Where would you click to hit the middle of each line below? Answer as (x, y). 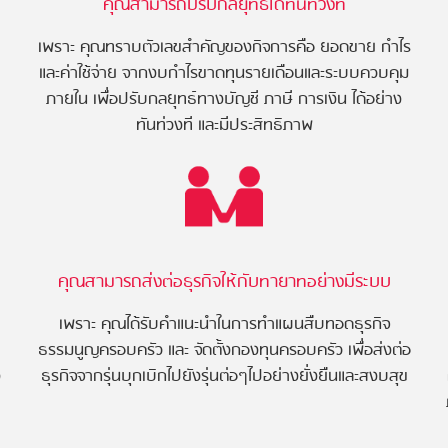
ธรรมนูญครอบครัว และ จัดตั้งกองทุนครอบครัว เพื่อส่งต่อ (224, 350)
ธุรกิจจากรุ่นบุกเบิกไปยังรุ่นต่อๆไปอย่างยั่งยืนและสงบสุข (224, 376)
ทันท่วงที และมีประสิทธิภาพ (224, 125)
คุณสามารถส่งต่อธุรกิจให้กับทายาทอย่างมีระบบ (224, 282)
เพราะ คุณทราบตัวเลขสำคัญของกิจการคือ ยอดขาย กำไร (224, 47)
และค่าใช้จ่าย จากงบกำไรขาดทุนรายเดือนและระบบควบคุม (224, 73)
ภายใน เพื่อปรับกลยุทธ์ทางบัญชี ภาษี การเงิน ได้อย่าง (224, 99)
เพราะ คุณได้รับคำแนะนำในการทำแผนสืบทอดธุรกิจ (224, 324)
